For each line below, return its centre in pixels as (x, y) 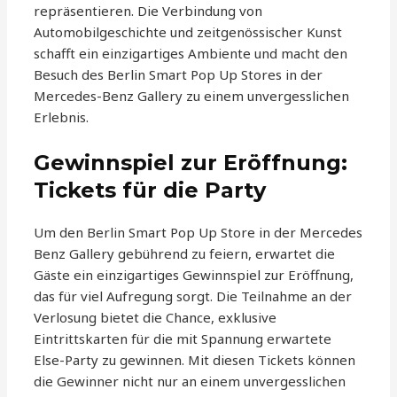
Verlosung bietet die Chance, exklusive (156, 318)
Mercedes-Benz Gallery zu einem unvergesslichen (192, 96)
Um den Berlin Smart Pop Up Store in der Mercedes (198, 233)
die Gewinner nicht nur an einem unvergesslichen (190, 381)
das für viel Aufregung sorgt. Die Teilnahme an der (193, 296)
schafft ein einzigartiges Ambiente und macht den (191, 54)
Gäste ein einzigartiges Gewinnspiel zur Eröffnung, (194, 275)
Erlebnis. (62, 117)
